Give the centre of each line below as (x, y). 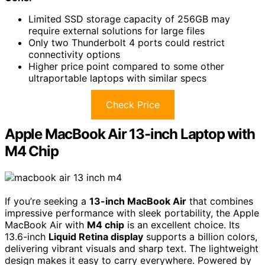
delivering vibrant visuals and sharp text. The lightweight (132, 248)
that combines (220, 201)
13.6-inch (27, 237)
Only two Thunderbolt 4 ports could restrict (127, 43)
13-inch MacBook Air (138, 201)
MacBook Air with (46, 225)
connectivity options (74, 55)
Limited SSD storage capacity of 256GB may (129, 19)
